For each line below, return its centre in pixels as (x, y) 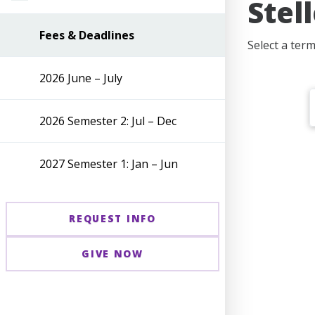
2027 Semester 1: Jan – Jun (109, 163)
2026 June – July (81, 78)
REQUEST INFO (112, 219)
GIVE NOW (112, 253)
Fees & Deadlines (87, 35)
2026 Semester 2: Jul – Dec (108, 121)
